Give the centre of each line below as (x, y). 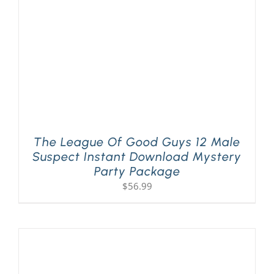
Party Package (137, 171)
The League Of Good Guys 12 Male (137, 142)
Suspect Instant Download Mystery (137, 156)
